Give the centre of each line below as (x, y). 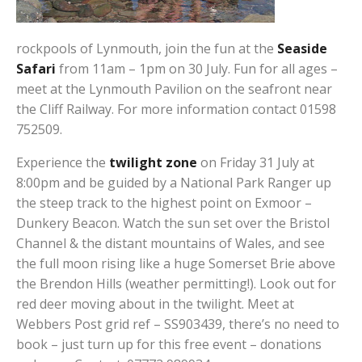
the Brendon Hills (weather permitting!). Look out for (176, 284)
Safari (36, 69)
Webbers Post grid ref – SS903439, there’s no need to (178, 324)
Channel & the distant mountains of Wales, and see (170, 243)
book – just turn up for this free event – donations (169, 344)
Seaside (302, 48)
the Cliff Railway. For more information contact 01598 (176, 109)
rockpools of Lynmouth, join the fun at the (147, 48)
